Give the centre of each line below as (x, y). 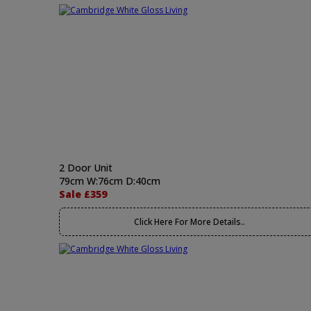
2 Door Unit (86, 168)
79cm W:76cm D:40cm (110, 181)
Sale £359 (83, 194)
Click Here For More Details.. (189, 222)
